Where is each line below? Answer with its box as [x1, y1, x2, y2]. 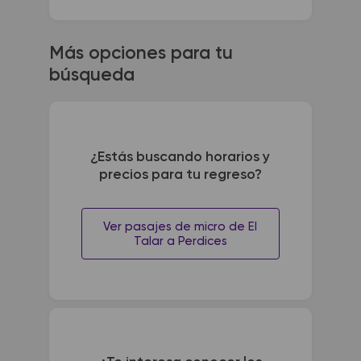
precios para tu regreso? [98, 167, 262, 182]
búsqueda [48, 66, 135, 85]
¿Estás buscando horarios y [90, 149, 271, 164]
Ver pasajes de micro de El [103, 220, 258, 233]
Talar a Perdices [133, 234, 227, 247]
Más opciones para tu [48, 44, 233, 63]
